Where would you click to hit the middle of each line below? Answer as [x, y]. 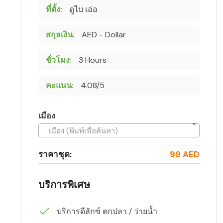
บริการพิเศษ [64, 184]
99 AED [185, 154]
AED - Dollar [103, 34]
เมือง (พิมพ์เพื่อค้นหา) [83, 131]
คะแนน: [60, 85]
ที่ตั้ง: [54, 9]
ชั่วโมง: [59, 60]
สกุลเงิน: [60, 34]
